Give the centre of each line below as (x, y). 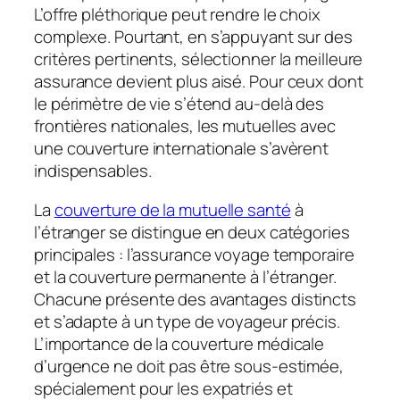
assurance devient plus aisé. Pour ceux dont (199, 82)
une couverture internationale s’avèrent (182, 149)
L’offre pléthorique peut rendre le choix (177, 15)
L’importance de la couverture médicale (179, 343)
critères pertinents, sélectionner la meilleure (199, 59)
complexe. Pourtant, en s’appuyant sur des (193, 37)
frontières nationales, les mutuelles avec (185, 126)
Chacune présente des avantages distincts (195, 299)
